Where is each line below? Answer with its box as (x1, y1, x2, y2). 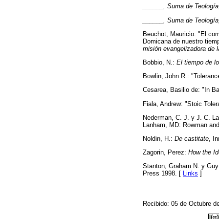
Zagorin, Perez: (143, 149, 188, 156)
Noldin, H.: (143, 134, 175, 142)
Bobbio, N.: (143, 59, 176, 66)
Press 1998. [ (143, 170, 183, 177)
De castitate (175, 134, 209, 142)
